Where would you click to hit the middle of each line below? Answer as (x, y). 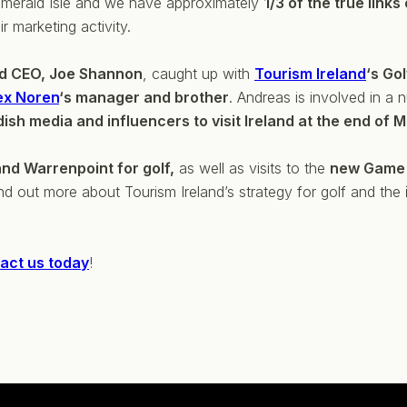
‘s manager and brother (144, 97)
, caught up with (199, 73)
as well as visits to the (252, 168)
